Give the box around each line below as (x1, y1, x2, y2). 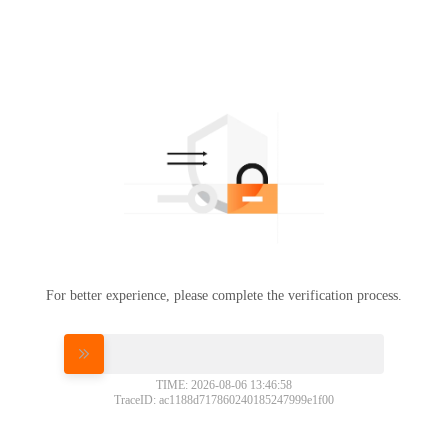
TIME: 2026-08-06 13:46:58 (156, 377, 292, 392)
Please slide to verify (165, 345, 283, 360)
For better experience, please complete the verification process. (46, 287, 402, 303)
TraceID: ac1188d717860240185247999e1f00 (114, 392, 334, 407)
